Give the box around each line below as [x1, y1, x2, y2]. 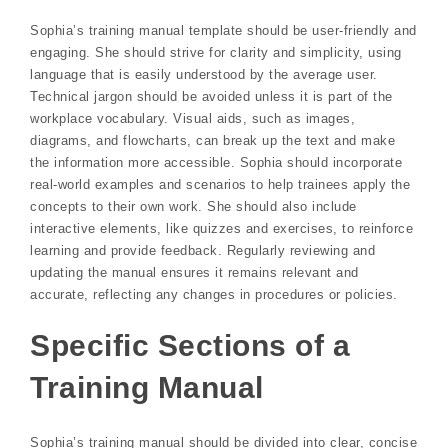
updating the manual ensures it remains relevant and [30, 264, 359, 280]
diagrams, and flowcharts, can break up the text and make [30, 132, 395, 148]
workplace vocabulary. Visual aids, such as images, [30, 110, 355, 126]
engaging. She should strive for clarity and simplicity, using [30, 44, 402, 60]
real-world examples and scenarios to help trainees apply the [30, 176, 410, 192]
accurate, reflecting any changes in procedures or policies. [30, 286, 398, 302]
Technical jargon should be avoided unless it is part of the [30, 88, 393, 104]
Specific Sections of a [30, 329, 350, 363]
